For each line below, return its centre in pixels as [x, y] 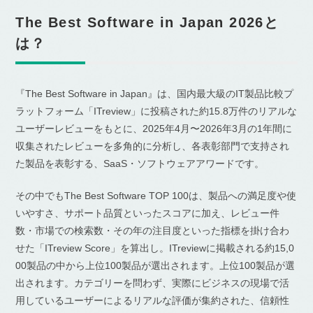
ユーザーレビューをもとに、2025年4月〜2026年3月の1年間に [154, 129]
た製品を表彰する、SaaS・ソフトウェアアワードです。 [140, 164]
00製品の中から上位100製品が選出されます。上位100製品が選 [155, 266]
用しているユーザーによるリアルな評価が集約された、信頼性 [153, 301]
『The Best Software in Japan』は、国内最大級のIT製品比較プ [155, 94]
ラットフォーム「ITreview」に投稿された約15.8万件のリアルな [156, 111]
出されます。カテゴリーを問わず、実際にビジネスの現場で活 [153, 283]
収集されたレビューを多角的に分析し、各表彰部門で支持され [153, 146]
